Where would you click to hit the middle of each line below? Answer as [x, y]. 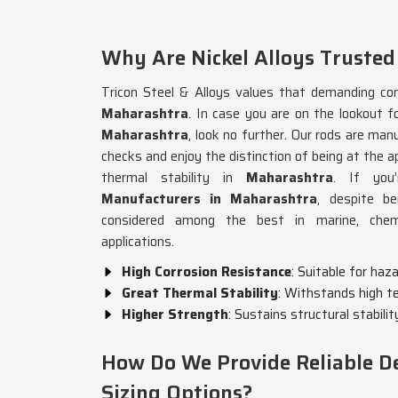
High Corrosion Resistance [207, 272]
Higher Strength [175, 314]
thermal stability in [174, 178]
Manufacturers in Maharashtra [210, 199]
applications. [138, 242]
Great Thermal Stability [200, 293]
